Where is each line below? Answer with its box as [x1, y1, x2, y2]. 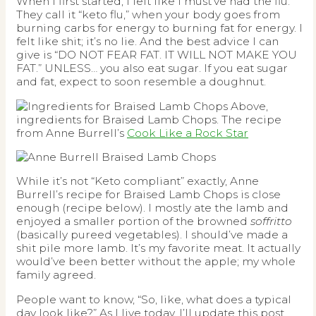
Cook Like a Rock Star [127, 126, 248, 140]
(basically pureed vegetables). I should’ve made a [16, 228, 288, 242]
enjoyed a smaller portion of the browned [16, 214, 250, 229]
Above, [228, 99, 268, 113]
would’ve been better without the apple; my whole [16, 255, 296, 269]
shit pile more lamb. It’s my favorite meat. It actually [16, 241, 300, 255]
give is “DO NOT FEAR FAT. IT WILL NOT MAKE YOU [16, 48, 297, 62]
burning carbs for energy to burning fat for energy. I [16, 21, 303, 35]
